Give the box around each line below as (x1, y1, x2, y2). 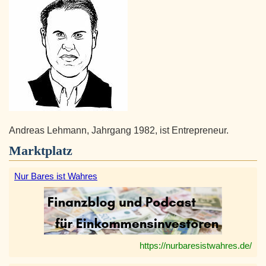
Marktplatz (9, 143, 72, 159)
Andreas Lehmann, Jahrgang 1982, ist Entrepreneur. (9, 125, 229, 136)
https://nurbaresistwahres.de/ (140, 240, 252, 251)
